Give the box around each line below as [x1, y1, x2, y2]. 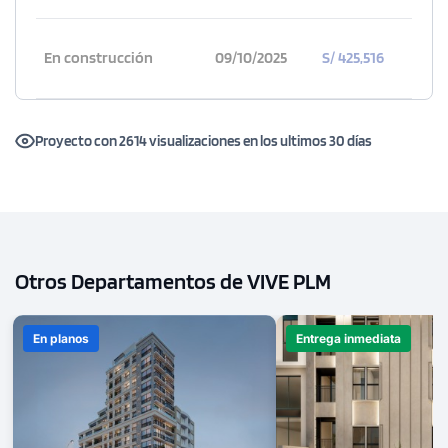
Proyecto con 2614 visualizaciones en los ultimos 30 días [35, 132, 372, 151]
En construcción [43, 48, 153, 68]
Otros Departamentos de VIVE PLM [15, 268, 331, 295]
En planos [33, 331, 89, 347]
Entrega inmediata [296, 331, 401, 347]
